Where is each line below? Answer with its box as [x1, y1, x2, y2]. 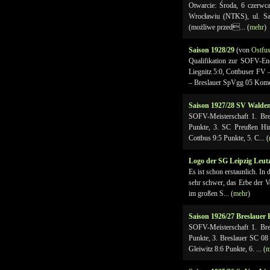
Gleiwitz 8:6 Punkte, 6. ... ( [188, 245, 266, 253]
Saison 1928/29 [188, 46, 236, 54]
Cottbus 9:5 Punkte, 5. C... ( [188, 134, 269, 142]
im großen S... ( [188, 189, 233, 198]
